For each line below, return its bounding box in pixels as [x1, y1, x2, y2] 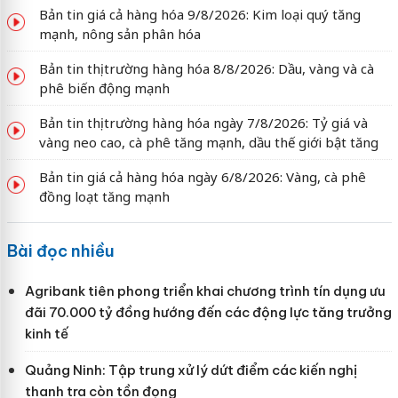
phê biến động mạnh [38, 79, 170, 98]
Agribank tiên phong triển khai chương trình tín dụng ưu [24, 283, 386, 300]
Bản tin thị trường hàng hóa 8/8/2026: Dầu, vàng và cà [38, 60, 374, 78]
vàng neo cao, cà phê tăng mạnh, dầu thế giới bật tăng [38, 133, 378, 152]
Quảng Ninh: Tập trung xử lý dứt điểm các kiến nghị [24, 362, 357, 379]
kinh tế [24, 325, 68, 343]
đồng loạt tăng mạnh [38, 187, 170, 206]
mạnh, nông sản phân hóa [38, 25, 201, 44]
